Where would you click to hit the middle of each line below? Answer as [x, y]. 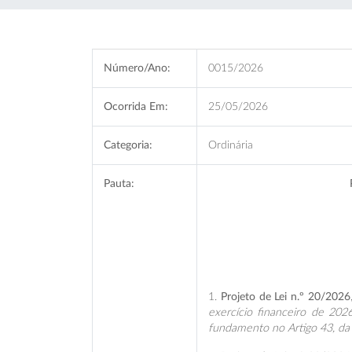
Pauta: [119, 183]
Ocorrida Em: [136, 106]
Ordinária [231, 145]
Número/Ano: [137, 68]
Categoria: [128, 145]
